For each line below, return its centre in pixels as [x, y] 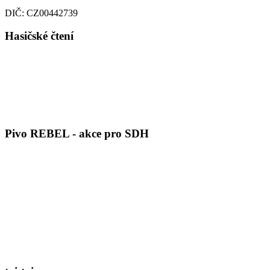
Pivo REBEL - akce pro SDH [77, 133]
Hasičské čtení [39, 36]
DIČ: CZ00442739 [41, 13]
